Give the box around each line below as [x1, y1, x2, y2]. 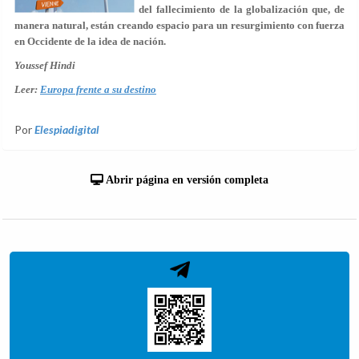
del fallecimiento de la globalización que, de [139, 3, 345, 15]
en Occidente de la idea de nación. [14, 35, 166, 47]
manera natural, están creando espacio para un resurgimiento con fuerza [14, 19, 345, 31]
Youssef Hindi [14, 59, 75, 71]
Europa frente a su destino [40, 83, 156, 95]
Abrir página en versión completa [103, 174, 268, 186]
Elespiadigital [34, 123, 99, 136]
